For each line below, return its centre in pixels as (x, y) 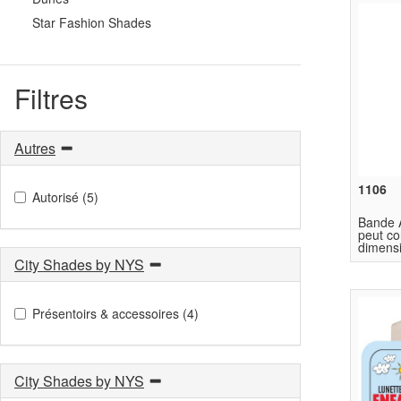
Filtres (51, 98)
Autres (35, 148)
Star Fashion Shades (92, 22)
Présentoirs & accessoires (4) (115, 313)
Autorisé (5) (65, 196)
